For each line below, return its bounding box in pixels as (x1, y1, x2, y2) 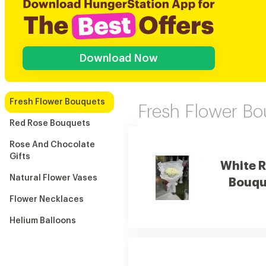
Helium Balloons (9, 217, 76, 225)
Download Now (80, 52, 158, 64)
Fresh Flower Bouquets (9, 98, 105, 106)
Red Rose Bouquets (9, 119, 90, 128)
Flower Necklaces (9, 195, 84, 204)
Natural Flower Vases (9, 174, 97, 182)
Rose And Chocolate (9, 141, 95, 149)
